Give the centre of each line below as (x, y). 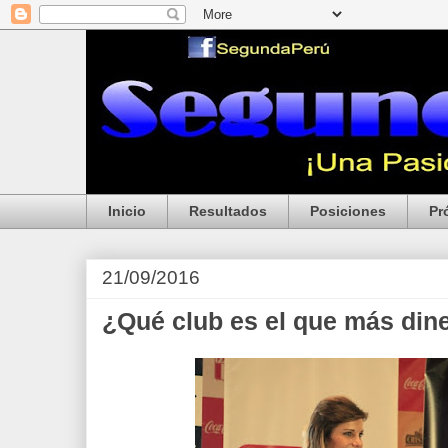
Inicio (127, 211)
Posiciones (348, 211)
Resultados (228, 211)
